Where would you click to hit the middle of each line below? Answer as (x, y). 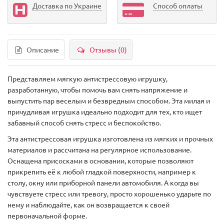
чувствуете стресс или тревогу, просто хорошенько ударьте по (109, 194)
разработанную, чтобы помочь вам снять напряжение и (97, 90)
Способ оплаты (178, 6)
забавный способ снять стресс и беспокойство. (84, 123)
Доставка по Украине (67, 6)
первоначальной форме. (47, 216)
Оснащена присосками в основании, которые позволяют (100, 161)
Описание (43, 50)
